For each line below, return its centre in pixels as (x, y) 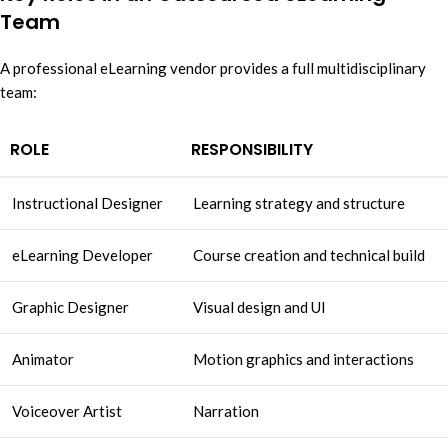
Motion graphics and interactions (303, 359)
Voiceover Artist (67, 411)
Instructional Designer (87, 203)
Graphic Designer (70, 307)
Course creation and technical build (309, 255)
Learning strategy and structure (299, 203)
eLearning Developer (82, 255)
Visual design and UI (259, 307)
